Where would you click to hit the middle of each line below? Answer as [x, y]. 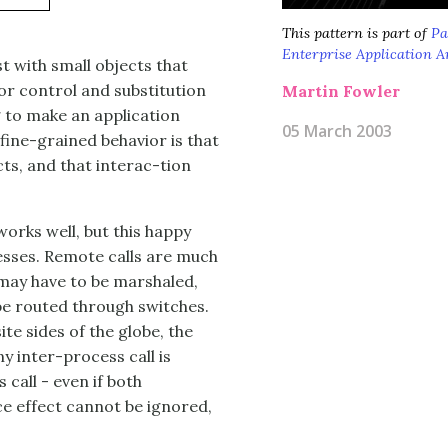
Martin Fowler [341, 91]
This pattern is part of [356, 33]
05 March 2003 [337, 131]
